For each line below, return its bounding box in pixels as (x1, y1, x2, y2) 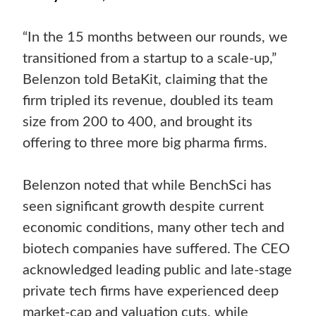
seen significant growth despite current (23, 200, 265, 214)
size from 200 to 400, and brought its (23, 115, 253, 130)
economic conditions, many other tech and (23, 221, 285, 236)
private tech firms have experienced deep (23, 284, 279, 299)
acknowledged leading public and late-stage (23, 263, 293, 278)
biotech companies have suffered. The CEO (23, 242, 291, 257)
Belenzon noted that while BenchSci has (23, 178, 272, 193)
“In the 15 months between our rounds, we (23, 30, 288, 45)
